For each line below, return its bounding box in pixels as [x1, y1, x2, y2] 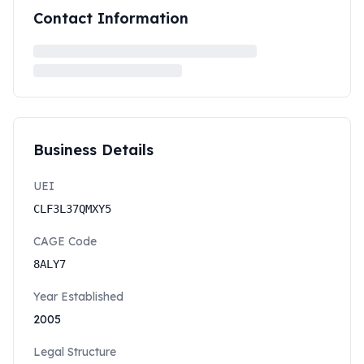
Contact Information [33, 9, 188, 28]
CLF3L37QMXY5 [33, 202, 111, 215]
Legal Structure [33, 344, 116, 359]
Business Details [33, 141, 154, 159]
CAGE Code [33, 234, 97, 249]
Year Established [33, 289, 123, 304]
